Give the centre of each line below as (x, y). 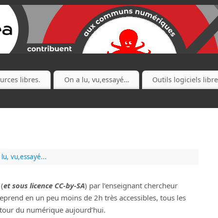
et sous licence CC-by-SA (44, 185)
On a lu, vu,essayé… (96, 80)
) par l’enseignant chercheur (131, 185)
